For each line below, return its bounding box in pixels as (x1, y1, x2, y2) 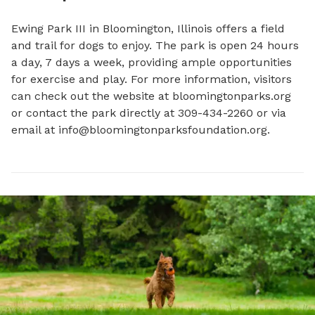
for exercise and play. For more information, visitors (11, 72, 292, 86)
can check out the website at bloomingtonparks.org (11, 89, 291, 103)
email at (11, 123, 58, 136)
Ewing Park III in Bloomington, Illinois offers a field (11, 22, 285, 35)
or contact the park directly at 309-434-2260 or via (11, 106, 286, 120)
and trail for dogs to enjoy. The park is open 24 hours (11, 39, 299, 52)
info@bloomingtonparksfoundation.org (58, 123, 267, 136)
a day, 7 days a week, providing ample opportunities (11, 56, 292, 69)
